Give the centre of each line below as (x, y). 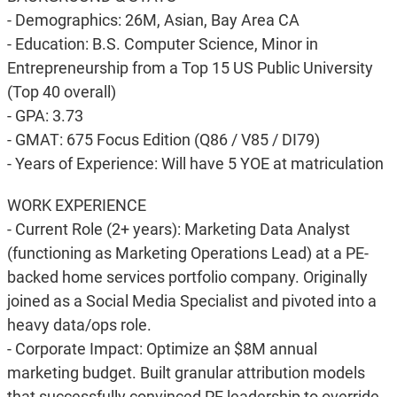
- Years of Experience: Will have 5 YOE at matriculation (195, 164)
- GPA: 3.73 (45, 116)
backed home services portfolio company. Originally (187, 277)
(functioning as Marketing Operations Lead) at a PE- (187, 253)
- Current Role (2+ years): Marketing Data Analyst (178, 230)
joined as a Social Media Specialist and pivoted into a (191, 301)
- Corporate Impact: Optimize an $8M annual (162, 349)
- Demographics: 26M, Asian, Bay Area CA (153, 20)
